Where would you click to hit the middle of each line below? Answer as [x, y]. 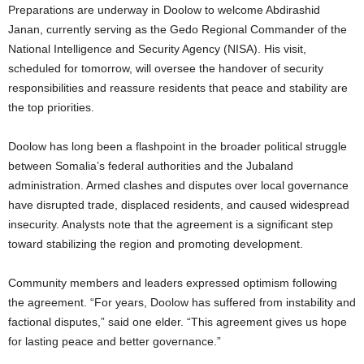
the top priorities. [51, 107]
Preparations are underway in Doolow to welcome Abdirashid [164, 10]
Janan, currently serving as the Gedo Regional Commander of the [178, 29]
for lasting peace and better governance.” [115, 341]
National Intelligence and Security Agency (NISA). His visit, [157, 49]
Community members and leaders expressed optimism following [173, 283]
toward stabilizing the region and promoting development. [156, 244]
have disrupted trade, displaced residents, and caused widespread [179, 205]
